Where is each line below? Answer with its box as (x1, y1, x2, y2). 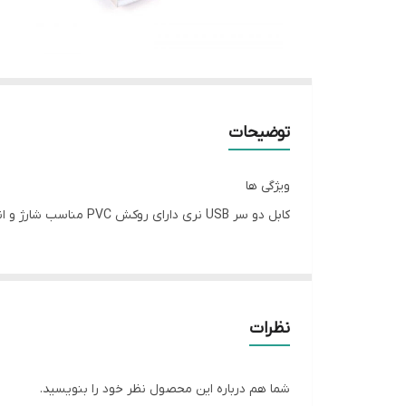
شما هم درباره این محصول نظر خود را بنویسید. (40, 381, 290, 398)
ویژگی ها (246, 178, 290, 195)
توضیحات (228, 122, 290, 143)
